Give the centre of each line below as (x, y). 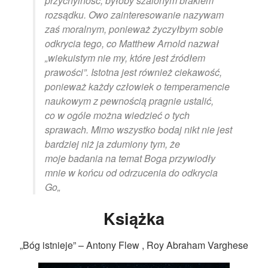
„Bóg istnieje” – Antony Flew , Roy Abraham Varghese (134, 245)
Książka (134, 218)
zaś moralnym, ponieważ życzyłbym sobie (134, 29)
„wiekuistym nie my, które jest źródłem (125, 57)
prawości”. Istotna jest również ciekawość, (133, 72)
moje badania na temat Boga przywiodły (130, 158)
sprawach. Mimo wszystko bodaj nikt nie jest (138, 129)
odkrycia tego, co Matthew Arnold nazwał (132, 43)
